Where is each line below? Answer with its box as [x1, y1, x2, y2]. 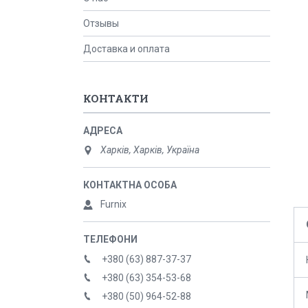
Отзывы [83, 18, 119, 29]
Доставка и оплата [83, 43, 170, 54]
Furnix [100, 199, 126, 210]
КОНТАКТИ [83, 91, 148, 105]
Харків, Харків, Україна [100, 144, 199, 155]
